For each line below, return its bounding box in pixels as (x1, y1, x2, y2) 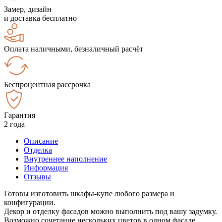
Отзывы (24, 172, 51, 181)
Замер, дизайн (4, 4, 52, 13)
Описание (24, 136, 58, 145)
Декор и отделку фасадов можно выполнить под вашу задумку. (4, 207, 217, 216)
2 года (4, 119, 25, 128)
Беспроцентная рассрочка (4, 80, 91, 89)
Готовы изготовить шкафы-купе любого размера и (4, 189, 174, 198)
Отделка (24, 145, 52, 154)
